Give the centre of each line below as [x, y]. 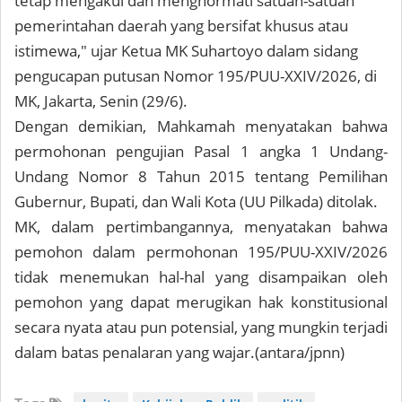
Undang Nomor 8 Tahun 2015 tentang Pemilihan [201, 177]
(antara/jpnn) [300, 353]
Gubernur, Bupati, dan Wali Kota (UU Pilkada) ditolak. [196, 202]
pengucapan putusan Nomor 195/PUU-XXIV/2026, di [196, 76]
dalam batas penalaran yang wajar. [135, 353]
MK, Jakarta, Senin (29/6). [101, 101]
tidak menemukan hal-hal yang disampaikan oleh [201, 277]
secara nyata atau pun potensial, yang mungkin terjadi [201, 328]
